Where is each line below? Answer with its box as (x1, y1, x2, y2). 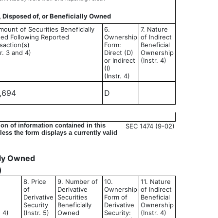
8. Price (23, 178, 46, 185)
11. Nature (141, 178, 171, 185)
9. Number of (57, 178, 98, 185)
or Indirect (104, 56, 135, 64)
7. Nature (141, 25, 168, 33)
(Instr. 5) (23, 209, 49, 217)
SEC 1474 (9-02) (126, 122, 175, 130)
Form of (104, 193, 127, 201)
